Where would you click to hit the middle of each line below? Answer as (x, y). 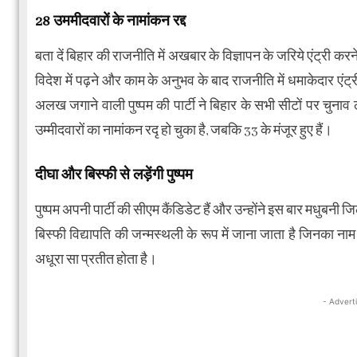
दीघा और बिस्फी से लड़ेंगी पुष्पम (114, 175)
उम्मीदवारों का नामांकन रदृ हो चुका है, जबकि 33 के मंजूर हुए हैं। (184, 131)
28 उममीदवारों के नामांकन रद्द (110, 21)
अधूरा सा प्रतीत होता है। (96, 260)
